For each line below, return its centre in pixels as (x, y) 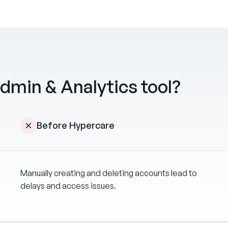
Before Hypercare (76, 125)
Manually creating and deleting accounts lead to (109, 173)
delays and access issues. (68, 186)
